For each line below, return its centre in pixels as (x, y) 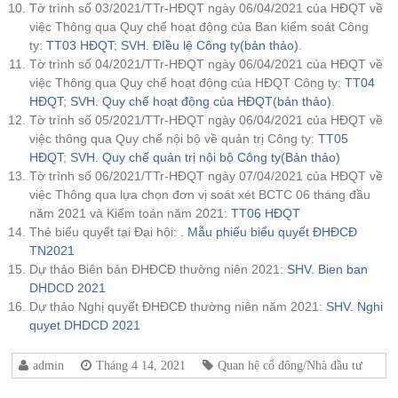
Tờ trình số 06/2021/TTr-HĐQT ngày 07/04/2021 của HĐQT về (207, 176)
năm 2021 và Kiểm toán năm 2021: (131, 213)
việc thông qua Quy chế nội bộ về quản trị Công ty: (174, 139)
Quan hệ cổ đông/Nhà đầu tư (291, 365)
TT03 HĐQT (80, 45)
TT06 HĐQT (266, 213)
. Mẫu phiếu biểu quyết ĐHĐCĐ (269, 232)
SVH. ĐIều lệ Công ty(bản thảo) (210, 45)
